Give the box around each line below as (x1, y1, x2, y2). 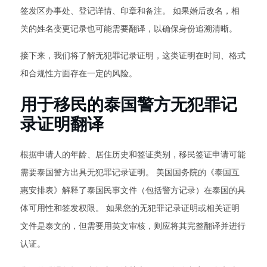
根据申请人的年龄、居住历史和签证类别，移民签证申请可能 (20, 149, 246, 160)
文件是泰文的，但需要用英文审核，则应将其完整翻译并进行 (20, 221, 246, 231)
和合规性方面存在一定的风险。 (20, 68, 137, 79)
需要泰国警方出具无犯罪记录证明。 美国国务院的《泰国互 (20, 167, 240, 178)
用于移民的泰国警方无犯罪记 (20, 94, 237, 114)
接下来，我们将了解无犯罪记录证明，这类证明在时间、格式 (20, 50, 246, 61)
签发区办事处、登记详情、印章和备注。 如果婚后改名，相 (20, 5, 240, 16)
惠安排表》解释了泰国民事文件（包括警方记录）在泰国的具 (20, 185, 246, 195)
